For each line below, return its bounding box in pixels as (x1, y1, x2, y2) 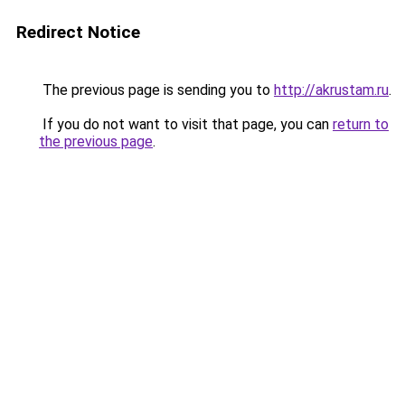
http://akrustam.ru (274, 81, 389, 99)
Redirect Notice (16, 22, 140, 42)
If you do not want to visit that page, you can (39, 116, 333, 133)
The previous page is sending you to (39, 81, 274, 99)
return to (333, 116, 389, 133)
